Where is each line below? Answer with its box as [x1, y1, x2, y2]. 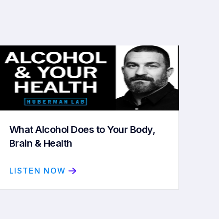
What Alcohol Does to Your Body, [9, 124, 155, 135]
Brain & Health [9, 137, 72, 149]
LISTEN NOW [9, 166, 66, 175]
